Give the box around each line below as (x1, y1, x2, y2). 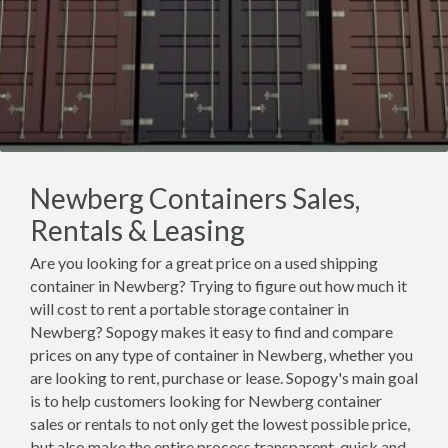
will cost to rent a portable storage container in (30, 299, 349, 318)
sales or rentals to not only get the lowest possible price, (30, 414, 410, 433)
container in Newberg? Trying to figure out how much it (30, 276, 407, 295)
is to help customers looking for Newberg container (30, 391, 382, 410)
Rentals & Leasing (30, 213, 245, 247)
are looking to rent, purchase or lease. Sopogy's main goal (30, 368, 418, 387)
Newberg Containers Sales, (30, 181, 360, 215)
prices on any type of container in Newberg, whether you (30, 345, 413, 364)
